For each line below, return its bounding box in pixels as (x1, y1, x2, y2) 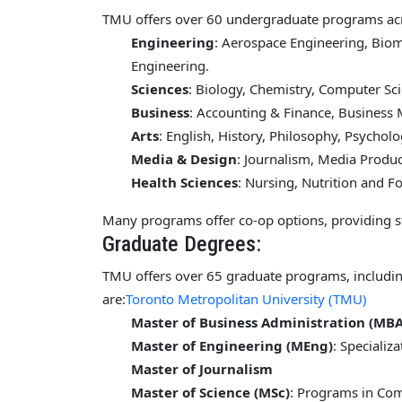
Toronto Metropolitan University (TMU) (126, 289, 367, 308)
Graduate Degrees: (102, 231, 261, 257)
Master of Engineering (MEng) (131, 336, 333, 354)
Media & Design (131, 149, 237, 168)
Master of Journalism (131, 359, 273, 378)
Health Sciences (131, 172, 238, 191)
